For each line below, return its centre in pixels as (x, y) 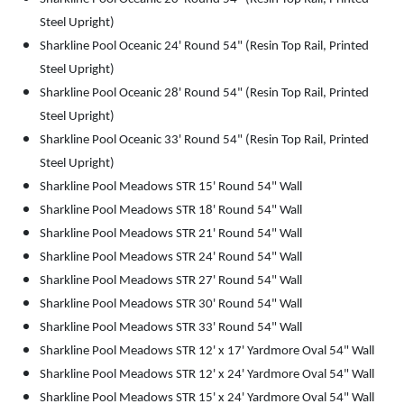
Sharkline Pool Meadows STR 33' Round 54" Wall (171, 328)
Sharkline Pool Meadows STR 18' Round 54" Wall (171, 211)
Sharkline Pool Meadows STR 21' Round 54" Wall (171, 234)
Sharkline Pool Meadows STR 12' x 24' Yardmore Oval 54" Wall (207, 375)
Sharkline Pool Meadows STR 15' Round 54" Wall (171, 188)
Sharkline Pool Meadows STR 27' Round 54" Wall (171, 281)
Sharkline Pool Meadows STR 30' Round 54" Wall (171, 305)
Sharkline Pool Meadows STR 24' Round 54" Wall (171, 258)
